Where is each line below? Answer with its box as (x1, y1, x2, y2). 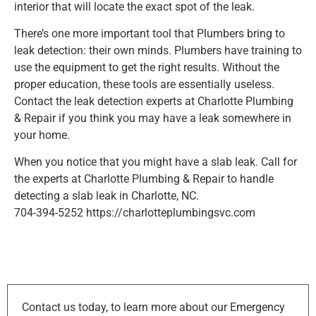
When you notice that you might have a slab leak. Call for (14, 155, 297, 169)
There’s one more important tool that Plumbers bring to (14, 26, 285, 40)
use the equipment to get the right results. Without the (14, 60, 279, 74)
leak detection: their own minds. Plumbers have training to (14, 43, 302, 57)
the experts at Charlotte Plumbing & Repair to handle (14, 172, 274, 186)
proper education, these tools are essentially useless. (14, 77, 274, 91)
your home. (14, 128, 70, 142)
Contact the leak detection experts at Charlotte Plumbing (14, 94, 293, 108)
